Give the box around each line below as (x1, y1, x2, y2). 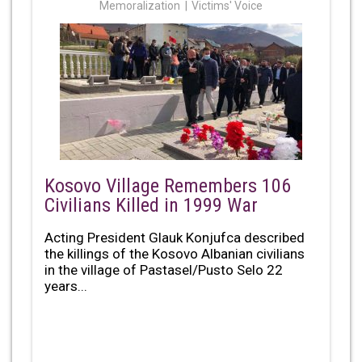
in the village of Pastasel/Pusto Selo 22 (44, 261, 283, 278)
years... (44, 277, 87, 294)
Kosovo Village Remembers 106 (44, 174, 291, 197)
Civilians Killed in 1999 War (44, 193, 258, 217)
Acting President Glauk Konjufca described (44, 229, 305, 246)
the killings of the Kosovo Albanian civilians (44, 245, 305, 262)
